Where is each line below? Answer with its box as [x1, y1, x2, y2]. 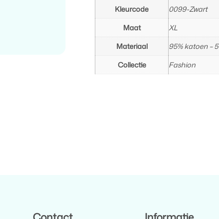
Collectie [117, 60, 146, 70]
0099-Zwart [169, 4, 208, 15]
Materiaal [116, 41, 148, 52]
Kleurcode [115, 4, 149, 15]
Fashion [169, 60, 196, 70]
